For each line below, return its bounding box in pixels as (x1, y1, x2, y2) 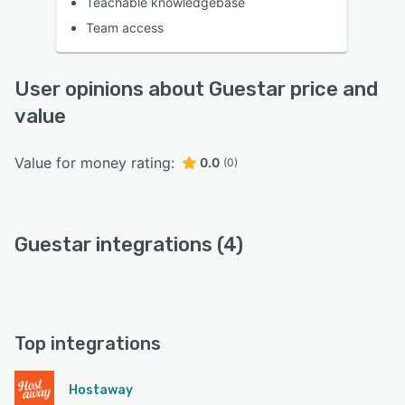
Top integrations (14, 332, 161, 354)
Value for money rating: (14, 153, 174, 172)
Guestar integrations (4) (14, 231, 243, 257)
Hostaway (69, 381, 133, 398)
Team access (86, 19, 164, 35)
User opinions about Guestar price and (14, 76, 378, 101)
